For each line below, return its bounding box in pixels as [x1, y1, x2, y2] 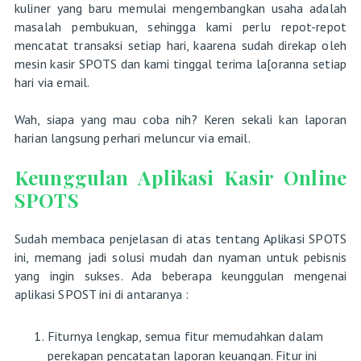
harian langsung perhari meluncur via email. [14, 129, 253, 146]
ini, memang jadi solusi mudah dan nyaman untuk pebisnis [14, 248, 347, 265]
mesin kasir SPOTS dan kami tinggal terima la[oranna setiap [14, 55, 347, 72]
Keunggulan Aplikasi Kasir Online [14, 164, 347, 190]
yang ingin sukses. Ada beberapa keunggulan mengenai [14, 267, 347, 284]
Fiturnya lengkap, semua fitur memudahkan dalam [47, 327, 324, 344]
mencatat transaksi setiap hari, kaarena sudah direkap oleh [14, 36, 347, 53]
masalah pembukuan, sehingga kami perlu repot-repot [14, 18, 347, 35]
